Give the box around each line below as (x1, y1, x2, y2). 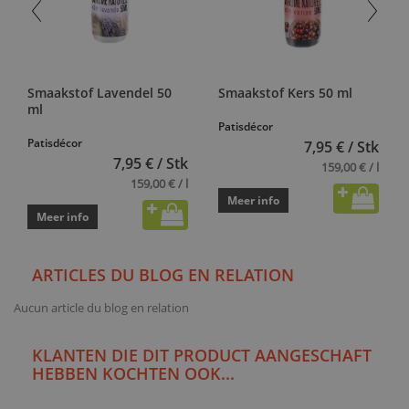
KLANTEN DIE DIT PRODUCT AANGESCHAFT (32, 343, 372, 366)
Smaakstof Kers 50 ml (218, 83, 352, 101)
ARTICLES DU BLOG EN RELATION (32, 263, 294, 286)
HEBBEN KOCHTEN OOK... (32, 362, 235, 384)
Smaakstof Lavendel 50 (27, 83, 172, 101)
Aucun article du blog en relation (14, 299, 189, 316)
